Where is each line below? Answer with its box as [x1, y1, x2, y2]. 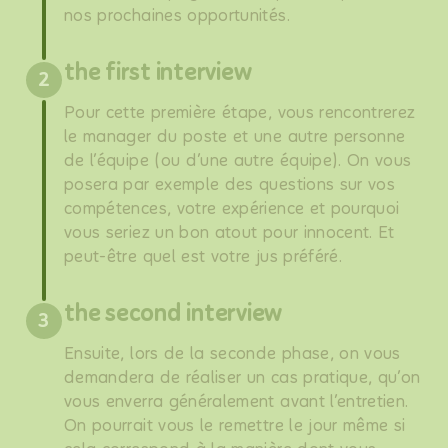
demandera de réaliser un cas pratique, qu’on [64, 368, 421, 387]
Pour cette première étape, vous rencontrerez [64, 103, 416, 122]
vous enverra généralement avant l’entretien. [64, 392, 409, 411]
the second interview [64, 301, 283, 326]
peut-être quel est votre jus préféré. [64, 247, 343, 266]
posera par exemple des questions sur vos [64, 175, 396, 194]
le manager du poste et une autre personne [64, 127, 406, 146]
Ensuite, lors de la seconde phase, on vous [64, 344, 401, 363]
